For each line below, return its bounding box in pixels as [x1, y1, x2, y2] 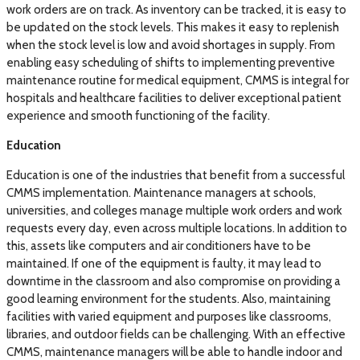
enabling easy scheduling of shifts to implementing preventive [6, 55, 335, 71]
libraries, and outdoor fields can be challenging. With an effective [6, 327, 346, 342]
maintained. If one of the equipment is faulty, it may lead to [6, 256, 321, 272]
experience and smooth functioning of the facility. [6, 108, 270, 124]
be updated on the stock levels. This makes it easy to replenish [6, 20, 339, 35]
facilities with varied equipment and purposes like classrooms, [6, 309, 331, 325]
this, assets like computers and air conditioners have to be [6, 239, 311, 254]
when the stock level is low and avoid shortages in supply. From [6, 38, 335, 53]
